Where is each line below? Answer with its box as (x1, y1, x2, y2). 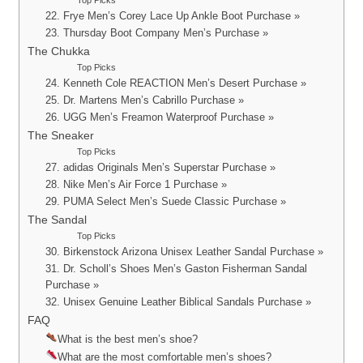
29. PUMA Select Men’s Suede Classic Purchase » (45, 195, 287, 208)
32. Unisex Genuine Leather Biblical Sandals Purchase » (45, 296, 312, 309)
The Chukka (27, 45, 90, 58)
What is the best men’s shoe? (58, 333, 199, 346)
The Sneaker (27, 129, 94, 143)
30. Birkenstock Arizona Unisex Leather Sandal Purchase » (45, 246, 324, 258)
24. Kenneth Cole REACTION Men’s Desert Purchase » (45, 77, 307, 90)
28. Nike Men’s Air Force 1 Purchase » (45, 178, 228, 191)
